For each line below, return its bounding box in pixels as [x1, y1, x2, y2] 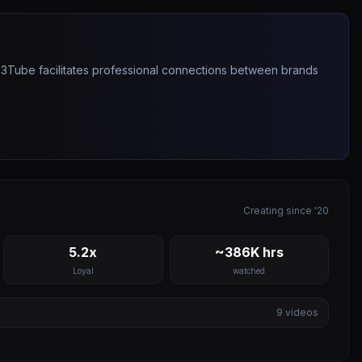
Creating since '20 [243, 204, 329, 217]
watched [233, 266, 266, 276]
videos [283, 306, 318, 318]
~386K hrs [214, 244, 284, 260]
